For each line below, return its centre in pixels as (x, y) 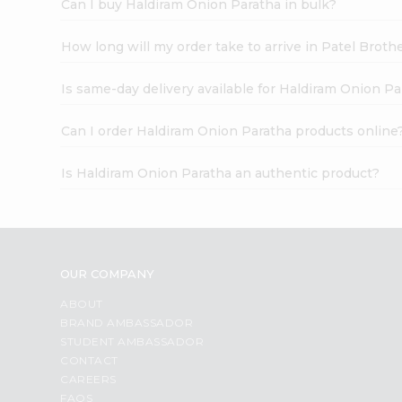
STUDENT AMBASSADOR (132, 341)
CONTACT (89, 360)
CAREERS (88, 379)
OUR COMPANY (108, 273)
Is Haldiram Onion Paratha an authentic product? (221, 173)
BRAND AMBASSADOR (127, 322)
